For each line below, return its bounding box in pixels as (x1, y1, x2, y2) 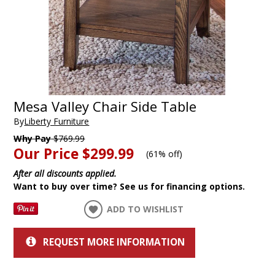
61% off (149, 147, 180, 160)
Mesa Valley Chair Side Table (14, 97, 197, 116)
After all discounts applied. (14, 167, 117, 179)
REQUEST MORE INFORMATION (42, 235, 185, 249)
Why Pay (14, 132, 52, 144)
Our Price (14, 144, 79, 163)
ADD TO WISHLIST (107, 203, 184, 215)
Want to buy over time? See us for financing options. (14, 180, 246, 192)
